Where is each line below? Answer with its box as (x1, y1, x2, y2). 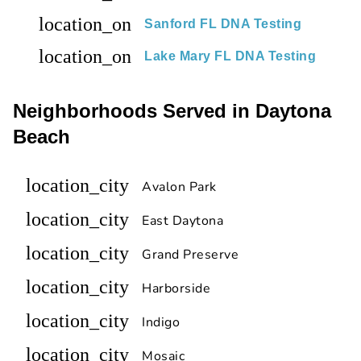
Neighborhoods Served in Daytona (13, 100, 331, 122)
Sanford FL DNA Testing (144, 17, 301, 31)
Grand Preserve (142, 246, 239, 264)
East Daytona (142, 212, 223, 230)
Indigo (142, 313, 180, 332)
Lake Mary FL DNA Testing (144, 49, 316, 64)
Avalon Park (142, 178, 217, 197)
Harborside (142, 280, 210, 298)
